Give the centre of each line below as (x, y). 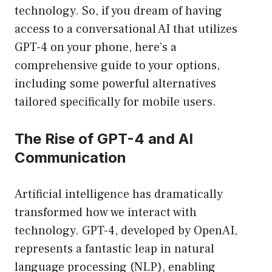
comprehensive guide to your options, (117, 66)
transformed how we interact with (106, 213)
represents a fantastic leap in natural (114, 249)
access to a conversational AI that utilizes (126, 29)
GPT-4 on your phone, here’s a (96, 48)
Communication (70, 158)
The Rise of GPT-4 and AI (104, 139)
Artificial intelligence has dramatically (119, 195)
